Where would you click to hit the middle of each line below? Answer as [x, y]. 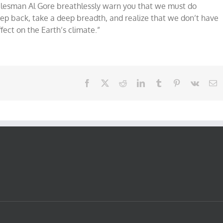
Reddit [137, 83]
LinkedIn [159, 83]
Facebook [106, 83]
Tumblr [174, 83]
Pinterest [194, 83]
